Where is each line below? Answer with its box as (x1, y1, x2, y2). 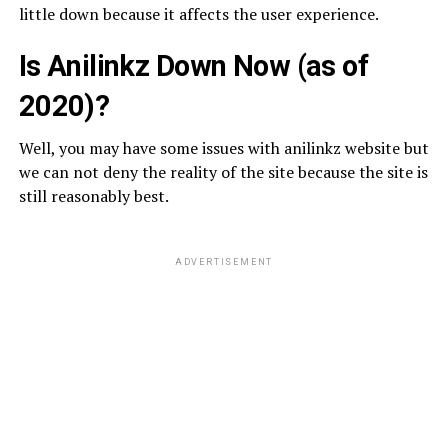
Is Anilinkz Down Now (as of (18, 48, 369, 83)
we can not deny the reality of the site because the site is (18, 160, 428, 183)
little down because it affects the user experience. (18, 2, 379, 25)
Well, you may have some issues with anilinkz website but (18, 136, 429, 159)
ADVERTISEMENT (174, 256, 274, 267)
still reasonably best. (18, 184, 169, 207)
